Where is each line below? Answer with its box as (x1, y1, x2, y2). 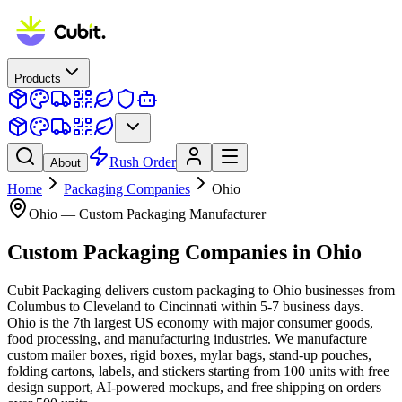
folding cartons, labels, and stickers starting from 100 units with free (7, 363, 389, 379)
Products (14, 72, 61, 85)
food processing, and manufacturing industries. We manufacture (7, 330, 367, 346)
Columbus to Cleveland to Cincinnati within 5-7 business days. (7, 298, 363, 314)
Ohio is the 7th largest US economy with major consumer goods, (7, 314, 373, 330)
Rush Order (109, 154, 176, 170)
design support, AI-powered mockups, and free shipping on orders (7, 379, 381, 395)
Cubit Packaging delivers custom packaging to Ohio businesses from (7, 282, 395, 298)
